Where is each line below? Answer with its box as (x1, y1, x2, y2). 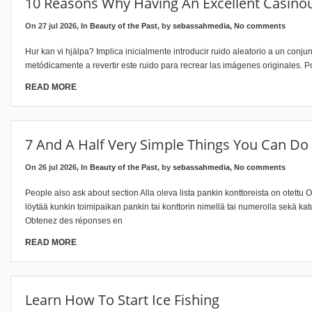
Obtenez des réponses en (25, 216, 123, 226)
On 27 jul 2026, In (25, 22, 90, 30)
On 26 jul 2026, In (25, 163, 90, 171)
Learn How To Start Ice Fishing (25, 290, 219, 309)
